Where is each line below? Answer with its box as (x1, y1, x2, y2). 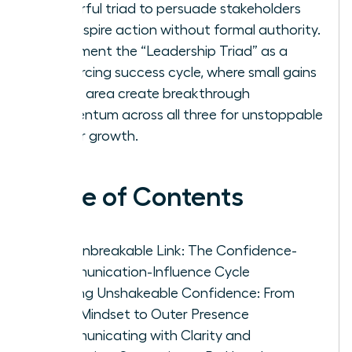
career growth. (45, 128, 138, 143)
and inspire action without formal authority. (45, 22, 321, 37)
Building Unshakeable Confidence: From (45, 285, 295, 300)
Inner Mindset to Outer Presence (45, 306, 249, 321)
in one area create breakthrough (45, 86, 250, 101)
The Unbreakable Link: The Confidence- (45, 243, 297, 258)
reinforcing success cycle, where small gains (45, 64, 317, 79)
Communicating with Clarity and (45, 328, 251, 343)
